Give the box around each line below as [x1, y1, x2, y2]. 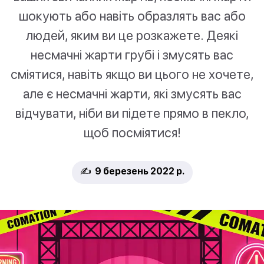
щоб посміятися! [83, 124, 181, 141]
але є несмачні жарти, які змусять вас [22, 85, 242, 102]
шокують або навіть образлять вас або [18, 8, 246, 24]
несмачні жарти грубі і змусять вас [31, 47, 233, 63]
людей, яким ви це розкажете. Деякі [26, 27, 238, 44]
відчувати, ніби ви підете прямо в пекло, [15, 105, 249, 121]
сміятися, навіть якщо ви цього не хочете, [10, 66, 254, 82]
